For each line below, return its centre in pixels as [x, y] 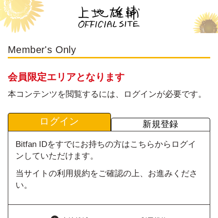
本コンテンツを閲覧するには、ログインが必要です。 [107, 94]
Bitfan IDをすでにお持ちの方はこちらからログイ [106, 144]
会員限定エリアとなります [66, 77]
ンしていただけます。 [57, 156]
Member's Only [42, 50]
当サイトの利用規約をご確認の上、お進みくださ [107, 173]
